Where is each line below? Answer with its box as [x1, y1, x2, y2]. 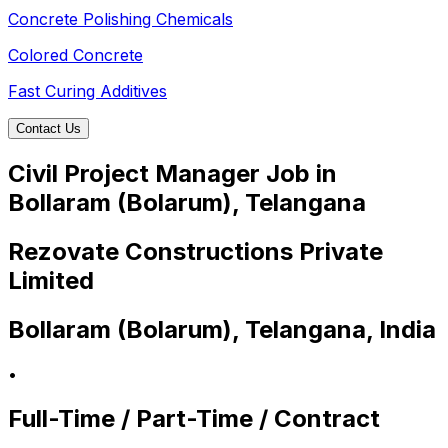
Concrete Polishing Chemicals [8, 9, 233, 30]
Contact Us [16, 121, 81, 137]
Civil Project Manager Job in [8, 159, 337, 189]
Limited [8, 265, 94, 295]
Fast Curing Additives [8, 81, 167, 102]
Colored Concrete [8, 45, 143, 66]
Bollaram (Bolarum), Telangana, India [8, 314, 436, 344]
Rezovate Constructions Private [8, 236, 383, 266]
